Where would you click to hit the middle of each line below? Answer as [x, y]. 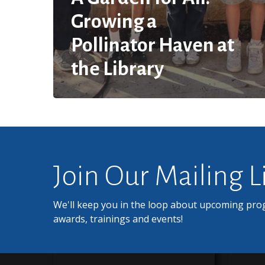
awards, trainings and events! [118, 219]
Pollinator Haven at [153, 45]
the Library [117, 69]
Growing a [114, 21]
